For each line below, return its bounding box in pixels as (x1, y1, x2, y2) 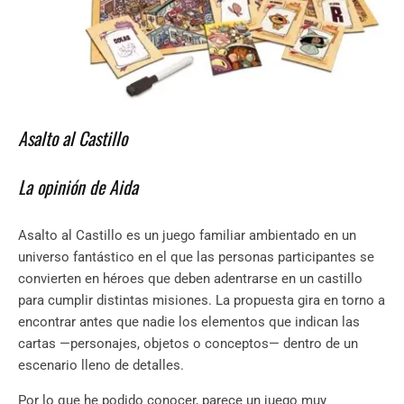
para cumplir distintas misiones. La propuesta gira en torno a (18, 292, 385, 309)
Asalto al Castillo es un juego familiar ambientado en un (18, 227, 356, 244)
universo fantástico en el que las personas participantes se (18, 249, 374, 266)
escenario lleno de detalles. (18, 357, 184, 374)
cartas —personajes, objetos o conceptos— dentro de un (18, 335, 358, 353)
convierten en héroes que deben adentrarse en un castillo (18, 271, 363, 288)
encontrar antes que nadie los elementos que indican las (18, 314, 360, 331)
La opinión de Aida (18, 173, 138, 201)
